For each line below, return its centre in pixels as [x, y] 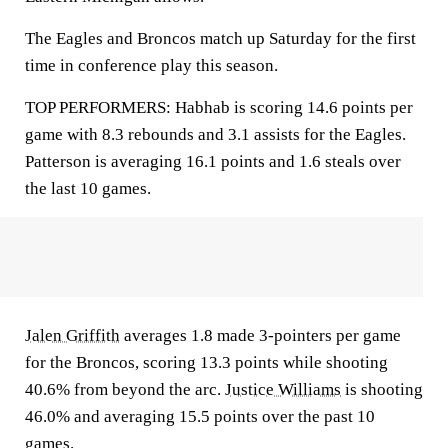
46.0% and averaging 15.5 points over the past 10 [200, 416]
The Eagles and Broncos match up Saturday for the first [220, 38]
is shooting [382, 389]
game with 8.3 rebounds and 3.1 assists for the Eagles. [215, 134]
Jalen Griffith [72, 335]
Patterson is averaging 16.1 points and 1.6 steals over [213, 161]
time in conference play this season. [151, 65]
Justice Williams [283, 389]
